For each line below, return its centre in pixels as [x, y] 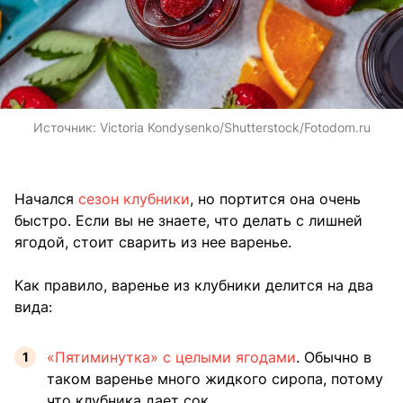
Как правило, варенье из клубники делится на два [194, 286]
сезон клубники [134, 199]
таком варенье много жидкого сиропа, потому [215, 379]
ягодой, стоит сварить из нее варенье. [153, 242]
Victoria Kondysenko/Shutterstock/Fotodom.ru [235, 128]
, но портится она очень [275, 199]
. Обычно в [334, 358]
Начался [46, 199]
